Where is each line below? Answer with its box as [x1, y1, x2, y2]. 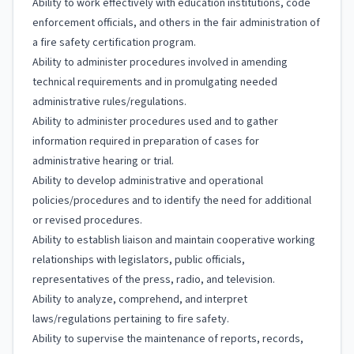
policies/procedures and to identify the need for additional [32, 193, 311, 209]
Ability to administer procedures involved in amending [32, 55, 288, 70]
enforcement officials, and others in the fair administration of [32, 15, 320, 31]
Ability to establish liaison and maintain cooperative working [32, 232, 315, 248]
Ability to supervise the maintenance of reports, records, [32, 331, 303, 347]
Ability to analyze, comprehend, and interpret [32, 292, 247, 307]
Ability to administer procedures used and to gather [32, 114, 278, 130]
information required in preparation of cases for [32, 134, 259, 149]
